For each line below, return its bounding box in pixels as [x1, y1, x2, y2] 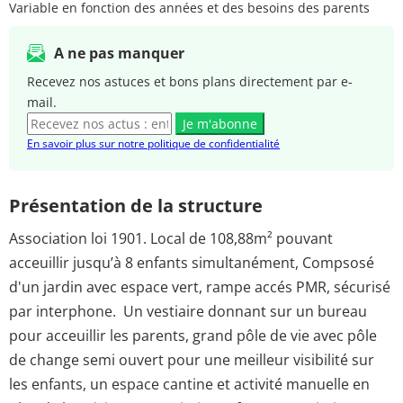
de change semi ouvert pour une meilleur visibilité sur [9, 350, 374, 371]
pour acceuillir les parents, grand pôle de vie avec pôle [9, 326, 377, 346]
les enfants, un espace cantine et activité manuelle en [9, 374, 370, 395]
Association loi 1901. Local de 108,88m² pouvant [9, 228, 333, 249]
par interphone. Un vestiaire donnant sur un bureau [9, 301, 367, 322]
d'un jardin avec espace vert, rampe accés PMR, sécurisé [9, 277, 390, 298]
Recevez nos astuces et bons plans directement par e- [27, 72, 353, 90]
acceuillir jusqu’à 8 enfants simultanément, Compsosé [9, 253, 374, 273]
